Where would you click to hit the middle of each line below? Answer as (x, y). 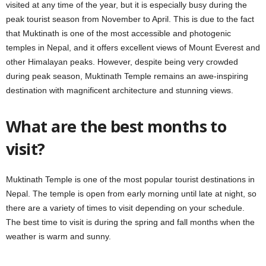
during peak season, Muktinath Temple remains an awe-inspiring (127, 76)
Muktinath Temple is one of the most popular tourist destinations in (130, 179)
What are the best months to (116, 126)
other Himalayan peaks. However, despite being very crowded (122, 61)
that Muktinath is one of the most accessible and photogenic (118, 33)
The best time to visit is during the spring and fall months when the (130, 222)
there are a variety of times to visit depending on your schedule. (125, 208)
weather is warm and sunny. (58, 236)
